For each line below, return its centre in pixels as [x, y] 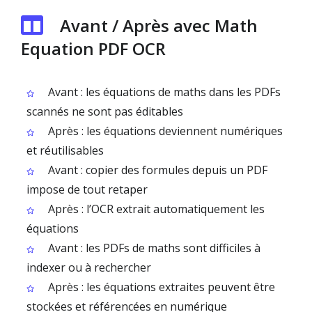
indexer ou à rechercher [89, 267]
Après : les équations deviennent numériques [164, 131]
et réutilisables [65, 150]
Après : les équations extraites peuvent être [160, 287]
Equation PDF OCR [93, 48]
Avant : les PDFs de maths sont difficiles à [153, 248]
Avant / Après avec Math [159, 25]
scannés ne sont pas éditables [105, 111]
